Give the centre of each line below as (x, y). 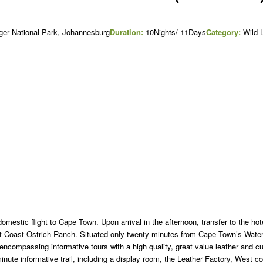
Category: (223, 32)
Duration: (127, 32)
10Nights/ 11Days (175, 32)
